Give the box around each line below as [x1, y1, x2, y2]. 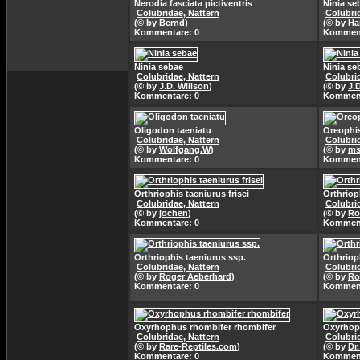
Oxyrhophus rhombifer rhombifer [134, 322, 276, 332]
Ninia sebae [134, 62, 183, 72]
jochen [159, 208, 188, 218]
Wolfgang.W [159, 145, 211, 154]
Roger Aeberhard [159, 272, 231, 281]
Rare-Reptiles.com [159, 342, 237, 351]
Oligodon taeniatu [134, 125, 211, 135]
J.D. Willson [159, 81, 209, 91]
